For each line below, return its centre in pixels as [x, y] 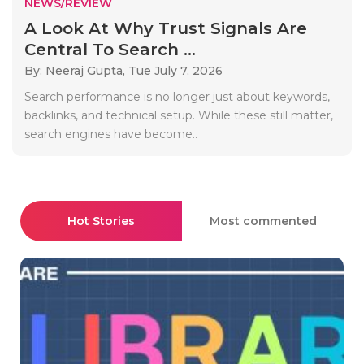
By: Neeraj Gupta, [76, 70]
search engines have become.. [111, 134]
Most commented [263, 221]
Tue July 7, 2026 [175, 70]
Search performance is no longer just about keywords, [177, 96]
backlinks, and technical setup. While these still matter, [179, 115]
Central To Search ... [110, 49]
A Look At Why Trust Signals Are [166, 28]
